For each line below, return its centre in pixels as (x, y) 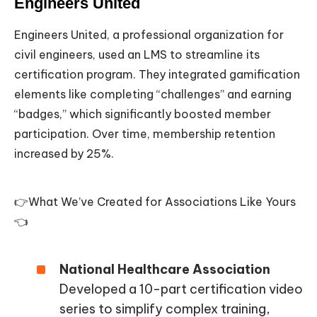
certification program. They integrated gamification (157, 75)
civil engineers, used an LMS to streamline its (137, 55)
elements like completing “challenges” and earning (153, 94)
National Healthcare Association (165, 270)
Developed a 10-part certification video (181, 289)
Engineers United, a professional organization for (149, 35)
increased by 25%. (64, 154)
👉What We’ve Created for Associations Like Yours (155, 202)
